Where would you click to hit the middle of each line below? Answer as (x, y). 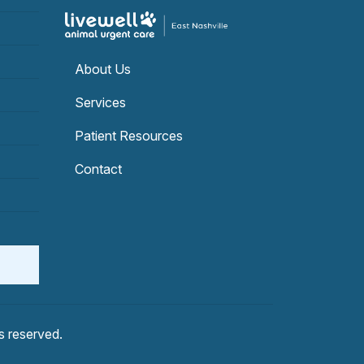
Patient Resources (129, 136)
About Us (103, 69)
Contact (98, 169)
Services (100, 103)
